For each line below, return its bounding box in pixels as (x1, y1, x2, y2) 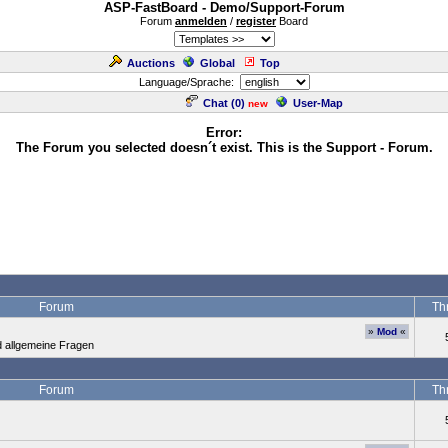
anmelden (175, 15, 227, 27)
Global (200, 57, 235, 69)
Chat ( (203, 97, 235, 109)
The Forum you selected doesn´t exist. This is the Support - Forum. (15, 140, 433, 155)
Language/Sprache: (138, 76, 240, 88)
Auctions (127, 57, 175, 69)
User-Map (293, 97, 343, 109)
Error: (206, 125, 242, 140)
